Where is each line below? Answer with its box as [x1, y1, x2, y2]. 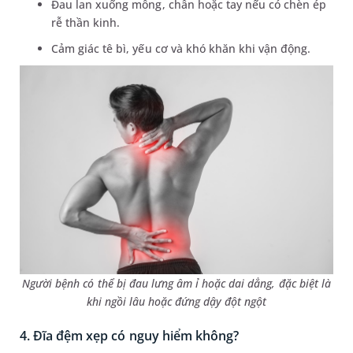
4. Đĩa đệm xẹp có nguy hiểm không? [20, 327, 242, 345]
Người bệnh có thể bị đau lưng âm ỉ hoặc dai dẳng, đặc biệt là [22, 276, 331, 292]
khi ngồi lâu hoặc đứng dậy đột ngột [86, 294, 267, 310]
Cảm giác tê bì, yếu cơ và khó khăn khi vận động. [51, 40, 311, 56]
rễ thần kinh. [51, 14, 124, 30]
